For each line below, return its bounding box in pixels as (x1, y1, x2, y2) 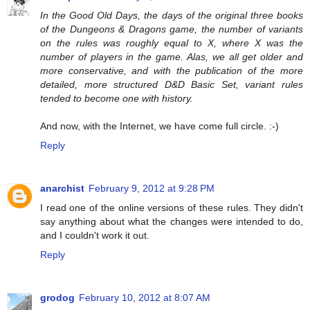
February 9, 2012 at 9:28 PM (89, 183, 215, 194)
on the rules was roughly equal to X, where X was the (40, 37, 303, 49)
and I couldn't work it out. (40, 230, 149, 241)
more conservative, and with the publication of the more (40, 65, 303, 77)
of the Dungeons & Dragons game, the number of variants (40, 24, 303, 35)
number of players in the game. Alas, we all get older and (40, 51, 303, 63)
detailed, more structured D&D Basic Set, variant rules (40, 79, 303, 91)
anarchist (40, 183, 84, 194)
